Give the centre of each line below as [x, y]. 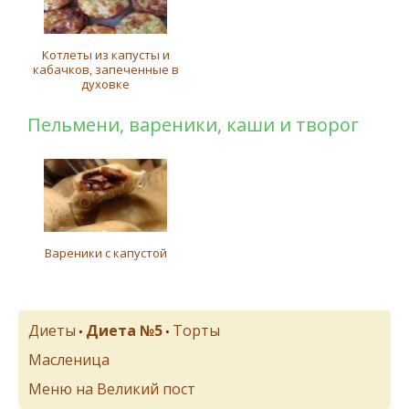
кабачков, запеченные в [105, 69]
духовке [106, 84]
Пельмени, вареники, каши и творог [193, 125]
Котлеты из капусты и [105, 55]
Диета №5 [124, 330]
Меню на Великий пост [112, 389]
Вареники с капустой [105, 253]
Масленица [69, 360]
